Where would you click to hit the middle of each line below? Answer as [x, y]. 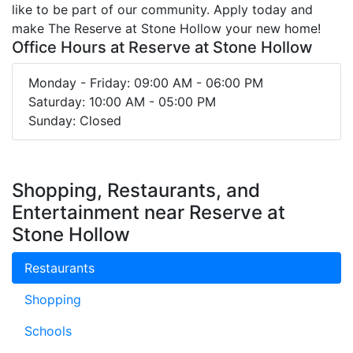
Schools [48, 331]
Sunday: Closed [75, 120]
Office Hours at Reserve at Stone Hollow [162, 47]
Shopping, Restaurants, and [136, 190]
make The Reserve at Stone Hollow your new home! [166, 28]
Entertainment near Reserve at [149, 212]
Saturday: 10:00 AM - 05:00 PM [122, 101]
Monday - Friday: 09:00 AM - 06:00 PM [146, 82]
